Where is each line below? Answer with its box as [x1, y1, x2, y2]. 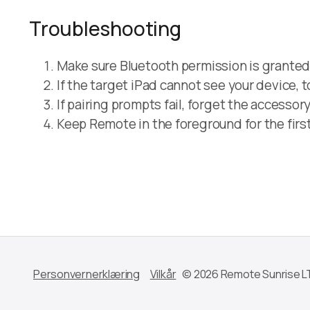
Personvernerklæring [33, 266, 140, 282]
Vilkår [149, 266, 176, 282]
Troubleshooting [29, 15, 181, 42]
